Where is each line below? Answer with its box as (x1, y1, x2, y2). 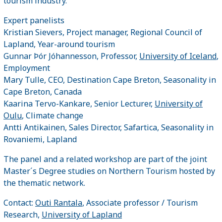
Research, (3, 209, 42, 220)
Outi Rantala (35, 197, 82, 208)
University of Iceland (139, 50, 217, 61)
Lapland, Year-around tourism (3, 38, 115, 50)
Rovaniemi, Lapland (3, 133, 77, 145)
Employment (3, 62, 50, 73)
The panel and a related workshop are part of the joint (3, 153, 207, 165)
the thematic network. (3, 177, 87, 188)
